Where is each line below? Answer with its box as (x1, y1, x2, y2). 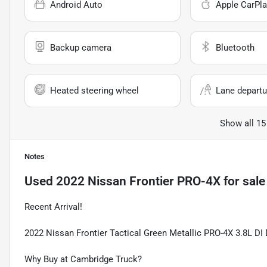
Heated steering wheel (50, 85, 139, 97)
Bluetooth (215, 42, 254, 54)
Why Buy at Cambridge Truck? (24, 254, 142, 265)
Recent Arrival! (24, 201, 82, 213)
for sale (221, 174, 265, 189)
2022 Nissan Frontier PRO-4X (56, 174, 221, 189)
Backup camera (50, 42, 111, 54)
